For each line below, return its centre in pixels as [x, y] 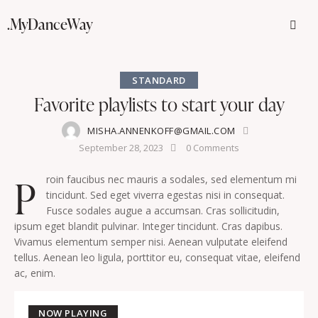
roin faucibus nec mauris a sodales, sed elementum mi [171, 180]
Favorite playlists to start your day [159, 105]
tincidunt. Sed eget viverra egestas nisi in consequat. [165, 195]
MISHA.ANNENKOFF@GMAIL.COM [161, 130]
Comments [216, 147]
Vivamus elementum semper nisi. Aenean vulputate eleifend [151, 242]
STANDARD [159, 81]
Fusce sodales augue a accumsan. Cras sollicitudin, [163, 211]
